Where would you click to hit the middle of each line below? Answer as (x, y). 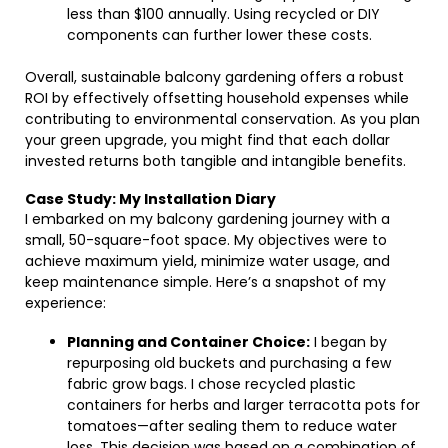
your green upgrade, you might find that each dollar (207, 140)
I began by (348, 342)
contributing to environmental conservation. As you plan (222, 119)
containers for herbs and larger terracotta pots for (243, 405)
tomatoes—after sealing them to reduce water (232, 426)
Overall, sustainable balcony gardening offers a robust (214, 77)
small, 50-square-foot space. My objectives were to (206, 240)
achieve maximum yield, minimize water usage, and (207, 261)
